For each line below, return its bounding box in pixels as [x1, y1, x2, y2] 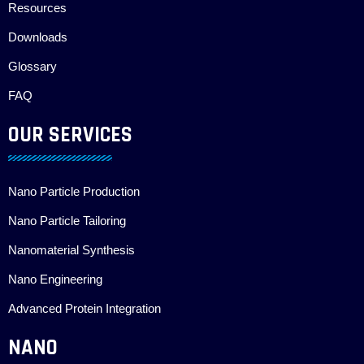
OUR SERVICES [8, 122, 132, 149]
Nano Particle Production [8, 185, 140, 199]
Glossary [8, 60, 57, 74]
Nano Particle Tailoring [8, 214, 126, 228]
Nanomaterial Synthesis [8, 244, 135, 258]
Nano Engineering [8, 273, 102, 287]
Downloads [8, 31, 67, 45]
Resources [8, 2, 67, 15]
